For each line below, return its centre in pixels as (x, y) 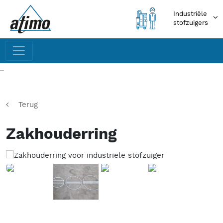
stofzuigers (191, 23)
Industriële (190, 14)
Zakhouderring (61, 135)
